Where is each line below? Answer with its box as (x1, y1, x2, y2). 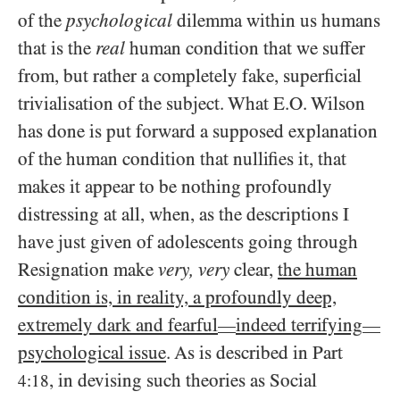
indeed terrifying (236, 313, 362, 336)
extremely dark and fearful (18, 313, 218, 336)
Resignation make (18, 258, 158, 280)
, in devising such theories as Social (49, 369, 317, 391)
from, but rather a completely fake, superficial (18, 64, 362, 87)
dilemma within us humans (172, 9, 380, 31)
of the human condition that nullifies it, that (18, 147, 346, 170)
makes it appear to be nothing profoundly (18, 175, 332, 197)
